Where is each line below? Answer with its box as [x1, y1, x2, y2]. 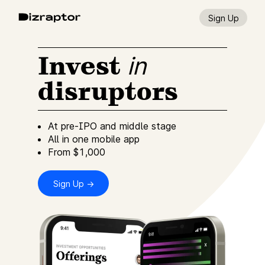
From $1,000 [48, 146, 106, 158]
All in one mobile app [48, 133, 140, 145]
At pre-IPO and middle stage [48, 120, 177, 132]
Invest [38, 50, 121, 82]
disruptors [38, 76, 178, 107]
